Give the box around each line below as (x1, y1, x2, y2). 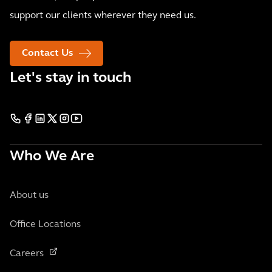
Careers (10, 248, 44, 259)
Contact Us (22, 48, 73, 58)
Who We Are (10, 149, 94, 164)
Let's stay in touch (10, 70, 131, 86)
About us (10, 190, 49, 200)
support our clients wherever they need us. (10, 10, 196, 21)
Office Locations (10, 219, 81, 229)
